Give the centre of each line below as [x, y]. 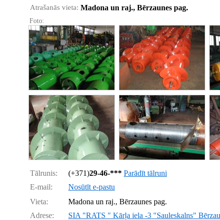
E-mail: [41, 187]
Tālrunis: [44, 173]
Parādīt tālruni [145, 173]
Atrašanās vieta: [54, 7]
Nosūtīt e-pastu [92, 187]
